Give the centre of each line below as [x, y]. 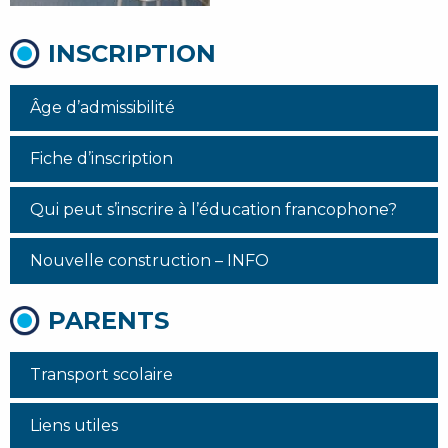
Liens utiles [74, 425]
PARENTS [108, 320]
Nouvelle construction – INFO [149, 260]
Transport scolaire [101, 374]
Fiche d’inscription [101, 158]
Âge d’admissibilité [102, 107]
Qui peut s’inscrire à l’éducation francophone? [213, 209]
